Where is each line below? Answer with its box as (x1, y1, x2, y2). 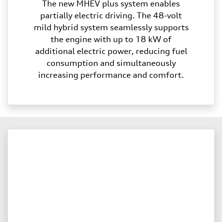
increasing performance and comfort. (38, 70, 184, 80)
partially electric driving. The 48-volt (40, 10, 182, 21)
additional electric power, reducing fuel (35, 46, 187, 56)
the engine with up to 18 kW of (51, 34, 171, 45)
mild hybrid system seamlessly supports (33, 22, 189, 33)
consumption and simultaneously (46, 58, 176, 68)
